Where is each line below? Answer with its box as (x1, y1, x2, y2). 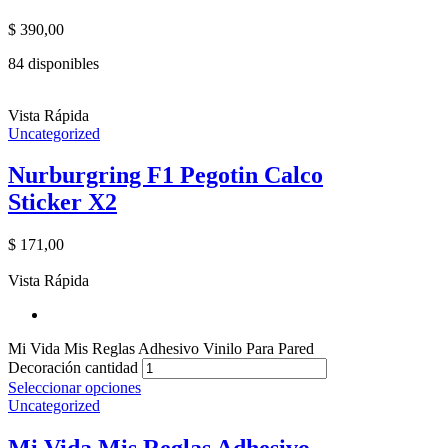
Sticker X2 (8, 189, 117, 216)
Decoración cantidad (8, 359, 138, 377)
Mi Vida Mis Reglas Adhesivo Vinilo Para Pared (8, 340, 314, 358)
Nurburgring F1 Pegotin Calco (8, 162, 323, 189)
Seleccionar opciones (8, 379, 141, 397)
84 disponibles (8, 54, 99, 72)
